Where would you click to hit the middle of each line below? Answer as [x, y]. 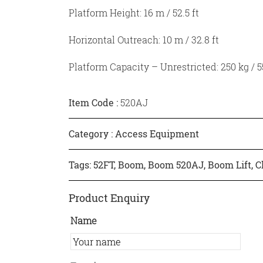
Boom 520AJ [176, 165]
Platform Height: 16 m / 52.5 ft [134, 13]
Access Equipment [157, 134]
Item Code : [95, 103]
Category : [92, 134]
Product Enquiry [109, 198]
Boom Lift [230, 165]
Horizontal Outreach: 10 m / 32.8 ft [144, 40]
